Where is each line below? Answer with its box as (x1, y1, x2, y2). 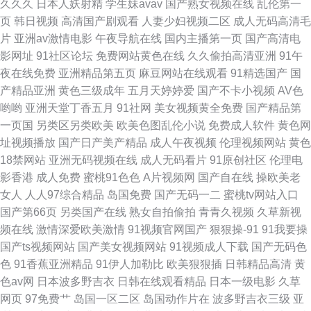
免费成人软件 (208, 119, 275, 131)
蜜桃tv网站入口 (224, 189, 299, 201)
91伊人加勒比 (96, 258, 164, 270)
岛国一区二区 (74, 293, 140, 305)
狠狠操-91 (210, 224, 259, 235)
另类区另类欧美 (36, 119, 114, 131)
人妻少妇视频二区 (142, 15, 230, 27)
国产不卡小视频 (197, 85, 275, 96)
